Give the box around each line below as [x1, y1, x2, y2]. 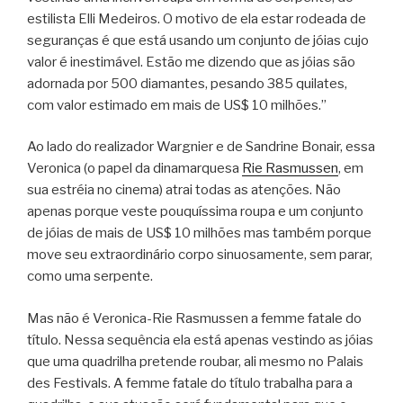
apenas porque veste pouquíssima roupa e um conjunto [27, 203, 363, 220]
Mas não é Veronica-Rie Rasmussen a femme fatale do [27, 309, 362, 327]
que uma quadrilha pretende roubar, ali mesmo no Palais [27, 353, 363, 370]
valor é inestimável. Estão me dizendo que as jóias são [27, 53, 355, 70]
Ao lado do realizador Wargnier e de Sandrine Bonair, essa [27, 139, 375, 156]
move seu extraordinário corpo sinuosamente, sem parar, [27, 246, 372, 264]
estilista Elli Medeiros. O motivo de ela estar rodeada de [27, 10, 366, 27]
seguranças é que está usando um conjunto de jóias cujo [27, 31, 369, 49]
